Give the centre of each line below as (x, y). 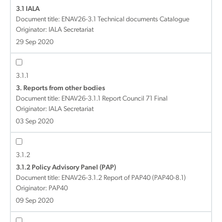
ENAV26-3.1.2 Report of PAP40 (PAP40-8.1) (124, 178)
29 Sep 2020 (35, 42)
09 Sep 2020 (35, 201)
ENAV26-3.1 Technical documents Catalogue (125, 20)
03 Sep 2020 (35, 122)
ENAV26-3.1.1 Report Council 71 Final (114, 99)
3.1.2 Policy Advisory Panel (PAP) (66, 168)
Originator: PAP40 (42, 189)
